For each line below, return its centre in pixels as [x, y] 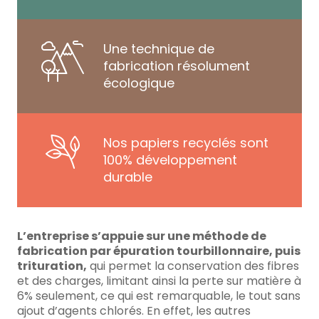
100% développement [170, 160]
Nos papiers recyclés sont [186, 143]
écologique [139, 83]
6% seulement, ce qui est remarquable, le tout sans [159, 296]
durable [128, 177]
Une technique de [159, 49]
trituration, [52, 266]
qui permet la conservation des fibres [193, 266]
